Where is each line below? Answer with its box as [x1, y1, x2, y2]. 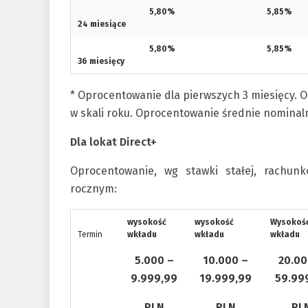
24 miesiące [78, 19, 126, 29]
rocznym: [70, 182, 120, 195]
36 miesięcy [78, 56, 124, 66]
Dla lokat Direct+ [70, 135, 159, 148]
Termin [78, 230, 102, 239]
